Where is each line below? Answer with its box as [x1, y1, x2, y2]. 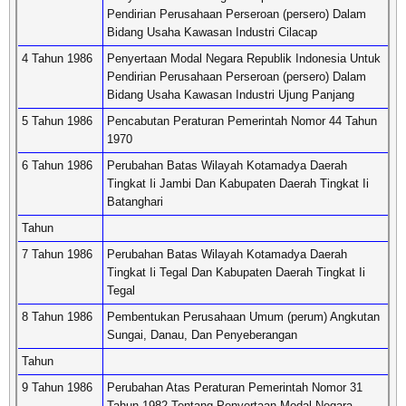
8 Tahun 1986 [22, 310, 92, 324]
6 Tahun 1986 [22, 159, 92, 172]
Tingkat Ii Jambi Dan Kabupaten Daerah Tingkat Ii [107, 177, 369, 190]
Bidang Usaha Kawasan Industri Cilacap [107, 25, 317, 39]
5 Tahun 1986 [22, 114, 92, 128]
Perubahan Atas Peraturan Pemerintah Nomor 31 [107, 381, 362, 394]
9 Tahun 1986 [22, 381, 92, 394]
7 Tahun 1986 [22, 247, 92, 261]
